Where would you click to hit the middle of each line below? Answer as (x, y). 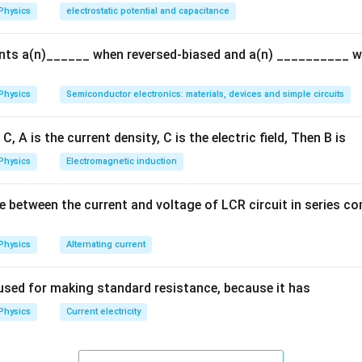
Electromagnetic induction (122, 162)
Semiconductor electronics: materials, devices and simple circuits (205, 95)
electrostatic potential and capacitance (148, 11)
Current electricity (103, 312)
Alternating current (106, 245)
